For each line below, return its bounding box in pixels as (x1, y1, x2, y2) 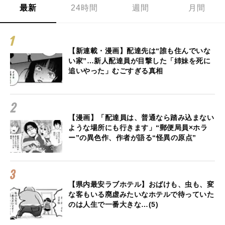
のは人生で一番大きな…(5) (68, 200, 158, 209)
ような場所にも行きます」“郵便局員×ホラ (68, 124, 207, 132)
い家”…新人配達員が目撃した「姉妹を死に (68, 57, 210, 65)
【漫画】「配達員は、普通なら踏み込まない (68, 114, 214, 122)
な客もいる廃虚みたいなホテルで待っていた (68, 190, 214, 199)
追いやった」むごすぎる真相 (68, 67, 163, 75)
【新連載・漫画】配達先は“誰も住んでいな (68, 47, 210, 55)
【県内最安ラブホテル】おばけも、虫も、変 (68, 180, 214, 189)
